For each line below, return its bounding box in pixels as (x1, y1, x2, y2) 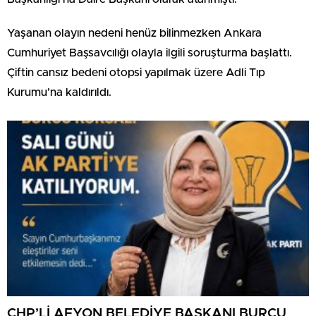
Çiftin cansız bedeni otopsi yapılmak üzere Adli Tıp (7, 66, 265, 78)
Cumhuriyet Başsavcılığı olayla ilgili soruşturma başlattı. (7, 47, 292, 59)
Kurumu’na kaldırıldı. (7, 86, 111, 98)
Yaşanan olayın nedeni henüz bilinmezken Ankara (7, 27, 262, 39)
